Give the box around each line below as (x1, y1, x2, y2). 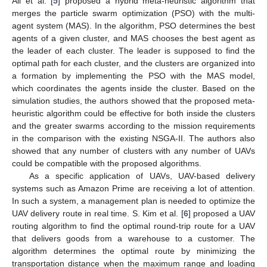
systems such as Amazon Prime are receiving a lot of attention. (12, 184, 255, 194)
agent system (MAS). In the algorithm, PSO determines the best (12, 21, 255, 31)
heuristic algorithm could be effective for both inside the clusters (12, 108, 255, 119)
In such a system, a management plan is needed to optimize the (12, 196, 255, 206)
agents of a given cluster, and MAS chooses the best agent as (12, 33, 255, 44)
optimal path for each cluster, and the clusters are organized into (12, 58, 255, 69)
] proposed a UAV (188, 209, 256, 219)
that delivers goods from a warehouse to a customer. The (12, 234, 255, 244)
